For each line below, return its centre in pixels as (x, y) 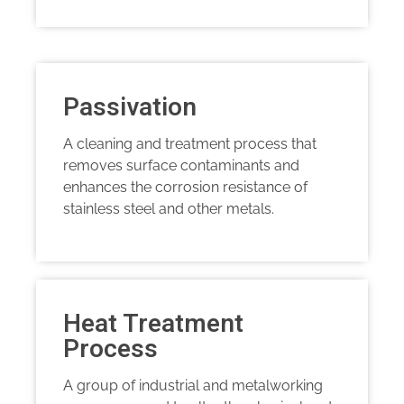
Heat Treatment (153, 325)
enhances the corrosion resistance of (185, 188)
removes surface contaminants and (181, 166)
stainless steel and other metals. (169, 209)
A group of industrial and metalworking (193, 386)
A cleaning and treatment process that (190, 144)
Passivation (130, 108)
